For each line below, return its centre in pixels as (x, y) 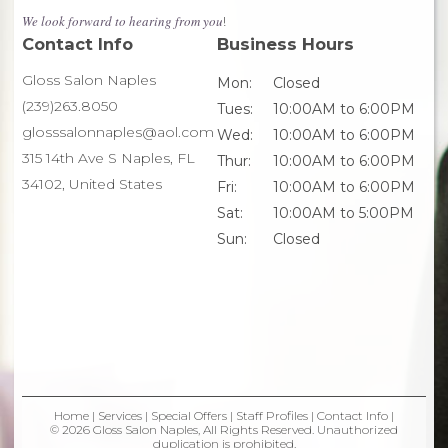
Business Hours (285, 43)
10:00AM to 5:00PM (343, 212)
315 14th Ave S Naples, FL (108, 157)
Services (120, 415)
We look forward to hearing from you (122, 20)
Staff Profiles (272, 415)
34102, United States (92, 183)
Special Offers (189, 415)
